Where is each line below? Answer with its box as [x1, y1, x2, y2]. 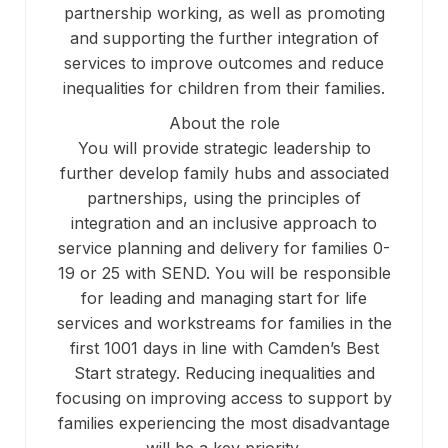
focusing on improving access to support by [56, 388, 392, 409]
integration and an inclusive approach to [71, 213, 377, 234]
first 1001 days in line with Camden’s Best [69, 338, 379, 359]
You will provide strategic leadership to [77, 138, 371, 159]
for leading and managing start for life [81, 288, 367, 309]
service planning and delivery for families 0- [58, 238, 390, 259]
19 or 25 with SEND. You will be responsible [57, 263, 391, 284]
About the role [168, 113, 280, 134]
